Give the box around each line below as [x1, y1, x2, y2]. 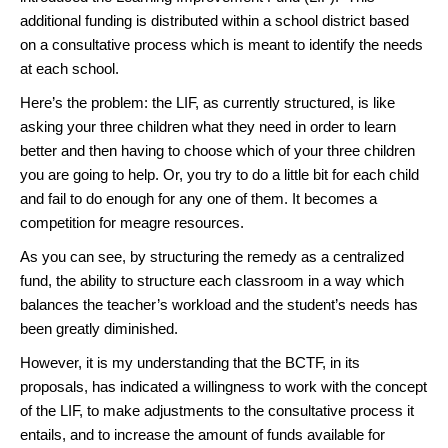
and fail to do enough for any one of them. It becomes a [20, 190, 377, 207]
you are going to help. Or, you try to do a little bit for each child [20, 166, 419, 183]
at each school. [20, 60, 119, 77]
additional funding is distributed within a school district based [20, 12, 409, 29]
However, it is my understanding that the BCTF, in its [20, 354, 360, 371]
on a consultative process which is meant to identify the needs [20, 36, 423, 53]
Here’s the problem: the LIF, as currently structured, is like [20, 94, 395, 111]
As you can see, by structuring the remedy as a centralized [20, 248, 404, 265]
